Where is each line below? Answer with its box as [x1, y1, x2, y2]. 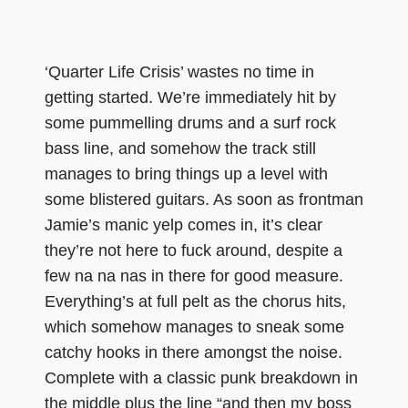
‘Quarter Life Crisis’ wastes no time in [45, 62, 314, 81]
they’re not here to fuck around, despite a [45, 240, 342, 260]
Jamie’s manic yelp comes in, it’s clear [45, 215, 322, 234]
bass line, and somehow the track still [45, 138, 316, 158]
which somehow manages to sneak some [45, 317, 344, 336]
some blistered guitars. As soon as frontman [45, 189, 363, 209]
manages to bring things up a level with [45, 164, 328, 183]
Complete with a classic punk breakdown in [45, 368, 358, 387]
